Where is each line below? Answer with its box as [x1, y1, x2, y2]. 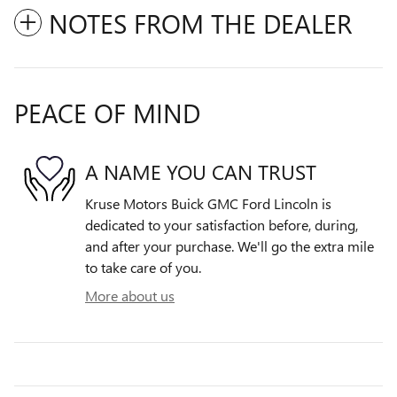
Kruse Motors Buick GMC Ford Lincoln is [85, 194, 331, 214]
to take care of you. [85, 258, 201, 277]
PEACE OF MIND [14, 95, 200, 131]
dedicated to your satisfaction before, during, [85, 215, 358, 235]
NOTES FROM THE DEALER [49, 5, 352, 42]
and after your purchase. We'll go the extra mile [85, 237, 374, 256]
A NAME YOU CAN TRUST [85, 157, 316, 185]
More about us [85, 286, 175, 306]
